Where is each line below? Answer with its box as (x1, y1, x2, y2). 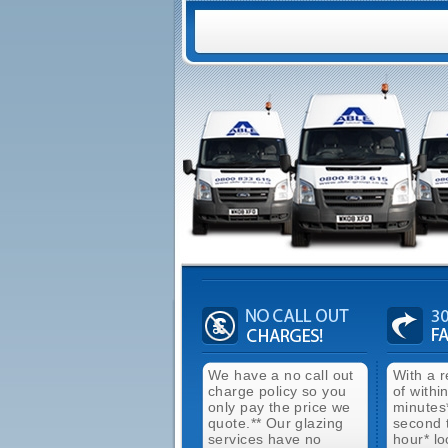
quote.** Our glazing (208, 415, 344, 431)
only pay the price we (208, 399, 351, 415)
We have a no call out (208, 367, 354, 383)
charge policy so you (208, 383, 347, 399)
